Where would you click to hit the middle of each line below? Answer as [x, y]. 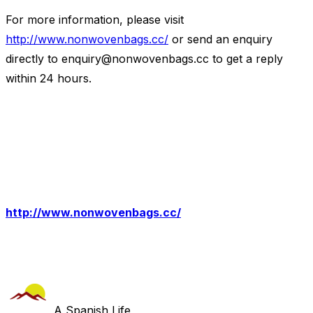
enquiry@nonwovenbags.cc [135, 59]
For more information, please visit [95, 20]
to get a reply [246, 59]
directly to [34, 59]
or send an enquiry [220, 39]
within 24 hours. [49, 79]
